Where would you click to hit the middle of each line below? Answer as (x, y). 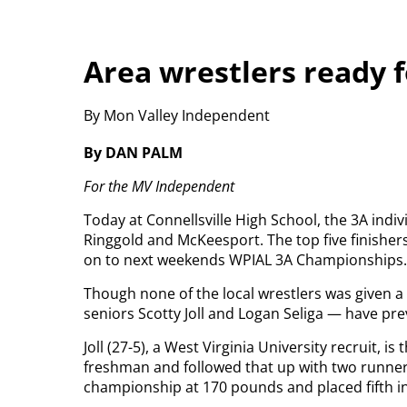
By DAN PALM (133, 153)
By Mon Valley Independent (177, 115)
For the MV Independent (159, 187)
